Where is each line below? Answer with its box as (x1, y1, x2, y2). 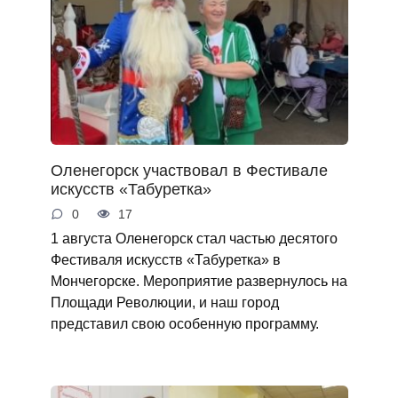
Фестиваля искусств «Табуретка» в (50, 251, 281, 267)
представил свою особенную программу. (50, 314, 319, 331)
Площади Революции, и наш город (50, 293, 279, 310)
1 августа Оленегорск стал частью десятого (50, 229, 338, 246)
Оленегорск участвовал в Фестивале (50, 161, 328, 179)
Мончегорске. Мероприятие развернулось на (50, 272, 347, 289)
